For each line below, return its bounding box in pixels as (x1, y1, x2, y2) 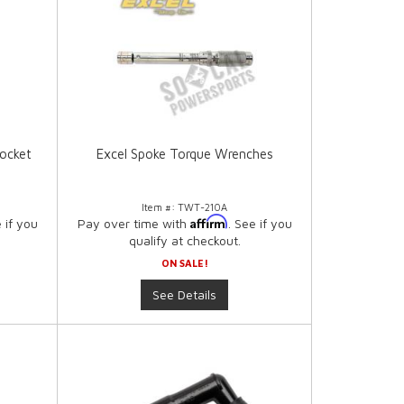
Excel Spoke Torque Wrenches (96, 146, 273, 162)
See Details (152, 287, 217, 303)
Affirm (189, 214, 228, 230)
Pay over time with (77, 216, 190, 232)
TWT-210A (178, 201, 228, 214)
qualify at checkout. (128, 233, 241, 249)
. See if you (227, 216, 292, 232)
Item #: (142, 201, 179, 214)
